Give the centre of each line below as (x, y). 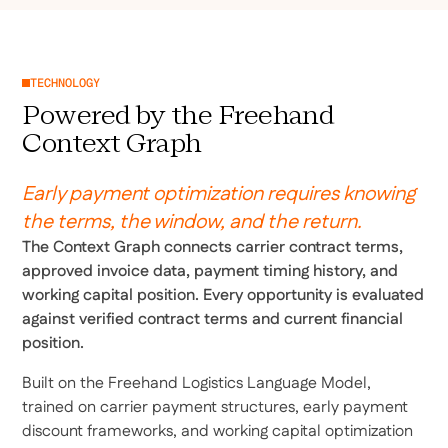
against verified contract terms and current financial (213, 320)
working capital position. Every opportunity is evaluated (223, 296)
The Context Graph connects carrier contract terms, (213, 248)
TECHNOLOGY (65, 83)
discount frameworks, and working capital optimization (218, 432)
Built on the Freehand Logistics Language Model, (197, 384)
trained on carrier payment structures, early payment (215, 408)
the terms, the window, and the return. (192, 222)
